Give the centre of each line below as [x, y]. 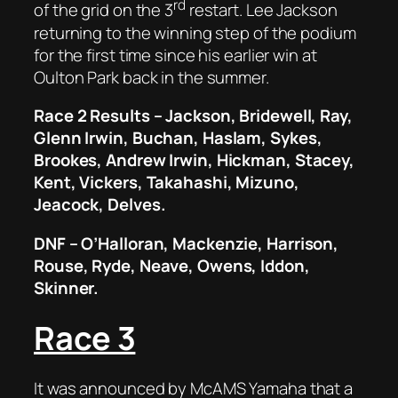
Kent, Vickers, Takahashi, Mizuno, [167, 183]
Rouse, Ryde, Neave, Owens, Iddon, [172, 265]
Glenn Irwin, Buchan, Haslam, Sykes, [178, 138]
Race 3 [85, 338]
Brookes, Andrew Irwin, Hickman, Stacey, [195, 160]
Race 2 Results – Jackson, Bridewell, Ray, [193, 116]
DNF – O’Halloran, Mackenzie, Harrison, [187, 243]
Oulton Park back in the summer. [151, 77]
